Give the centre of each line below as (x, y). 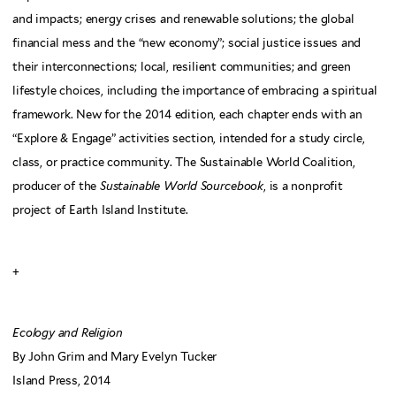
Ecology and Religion (68, 333)
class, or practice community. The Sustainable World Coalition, (184, 163)
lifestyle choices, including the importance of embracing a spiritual (195, 91)
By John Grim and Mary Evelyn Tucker (115, 357)
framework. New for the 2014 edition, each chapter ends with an (188, 115)
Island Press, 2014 (61, 381)
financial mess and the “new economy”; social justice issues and (187, 43)
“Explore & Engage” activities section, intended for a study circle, (189, 139)
